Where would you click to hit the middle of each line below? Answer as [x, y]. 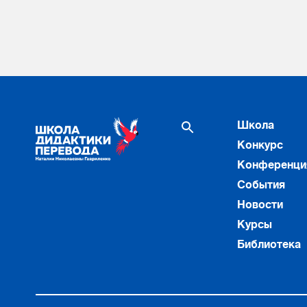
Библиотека [269, 245]
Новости [260, 205]
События [261, 185]
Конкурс [260, 145]
